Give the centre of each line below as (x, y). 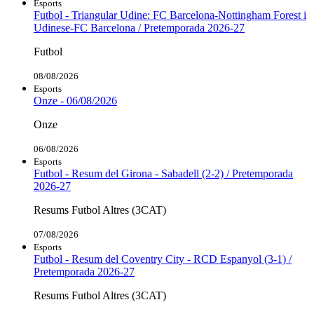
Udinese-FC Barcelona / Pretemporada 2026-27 (139, 27)
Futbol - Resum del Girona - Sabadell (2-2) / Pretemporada (163, 173)
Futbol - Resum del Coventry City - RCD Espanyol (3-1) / (163, 259)
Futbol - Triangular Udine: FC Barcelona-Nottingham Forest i (170, 15)
